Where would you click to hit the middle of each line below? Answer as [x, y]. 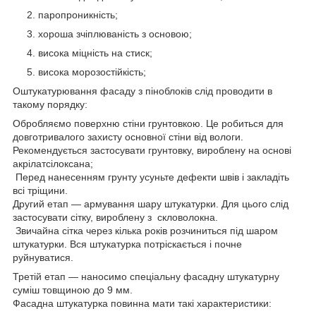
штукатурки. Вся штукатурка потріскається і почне [127, 244]
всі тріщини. [40, 191]
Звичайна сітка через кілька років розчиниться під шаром [145, 231]
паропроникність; [78, 15]
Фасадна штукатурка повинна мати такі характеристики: [142, 304]
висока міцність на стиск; [95, 53]
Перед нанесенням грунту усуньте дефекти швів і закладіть [151, 177]
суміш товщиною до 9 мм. [73, 290]
